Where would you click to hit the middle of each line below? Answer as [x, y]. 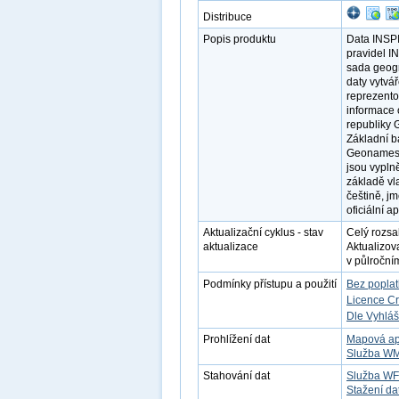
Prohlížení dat [236, 339]
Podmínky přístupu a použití [270, 284]
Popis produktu [240, 39]
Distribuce [228, 17]
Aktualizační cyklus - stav [263, 232]
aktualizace [231, 247]
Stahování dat [236, 376]
